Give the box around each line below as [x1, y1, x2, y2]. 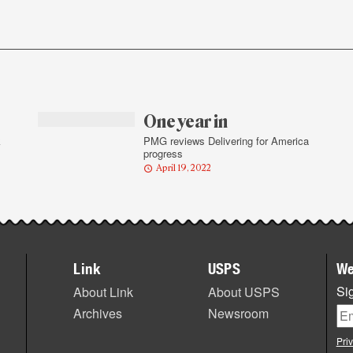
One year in [143, 111, 228, 132]
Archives [73, 303, 123, 322]
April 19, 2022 [155, 162, 211, 173]
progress [143, 146, 183, 161]
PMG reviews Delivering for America [143, 133, 309, 148]
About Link [73, 282, 134, 301]
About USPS [207, 282, 280, 301]
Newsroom [207, 303, 269, 322]
